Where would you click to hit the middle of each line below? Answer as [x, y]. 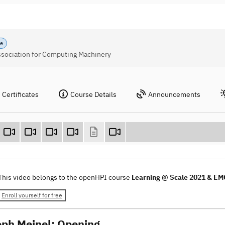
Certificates [20, 94]
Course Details [93, 94]
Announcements [174, 94]
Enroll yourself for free [32, 195]
